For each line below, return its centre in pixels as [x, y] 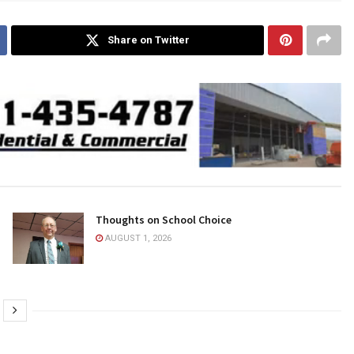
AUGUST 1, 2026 [137, 239]
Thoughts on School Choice [163, 220]
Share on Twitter [149, 40]
